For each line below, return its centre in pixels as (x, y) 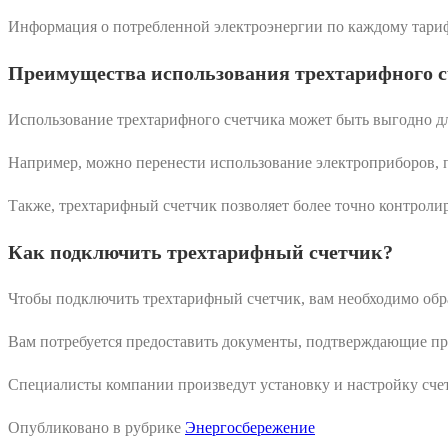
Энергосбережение (250, 427)
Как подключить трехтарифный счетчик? (200, 251)
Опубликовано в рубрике (96, 427)
